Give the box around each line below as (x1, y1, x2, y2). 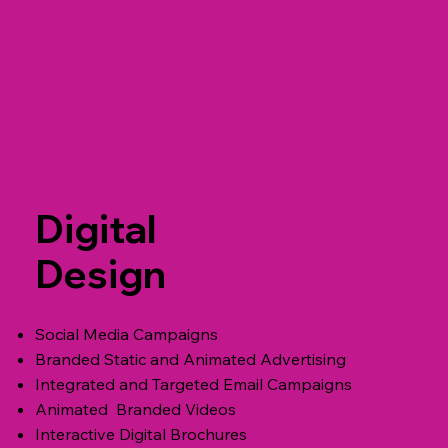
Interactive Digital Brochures (34, 424, 247, 445)
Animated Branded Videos (34, 399, 236, 420)
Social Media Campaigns (34, 324, 218, 345)
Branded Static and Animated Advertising (34, 349, 346, 370)
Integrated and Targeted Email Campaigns (34, 374, 352, 395)
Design (34, 250, 166, 299)
